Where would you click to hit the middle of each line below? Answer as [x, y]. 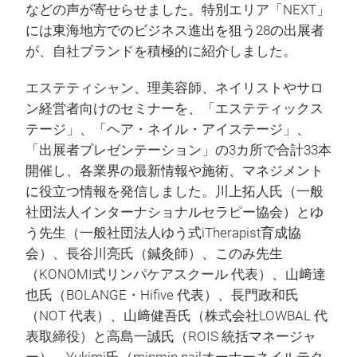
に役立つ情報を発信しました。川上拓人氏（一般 [175, 192]
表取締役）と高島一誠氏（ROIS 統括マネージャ [171, 337]
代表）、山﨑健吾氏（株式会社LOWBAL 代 [197, 316]
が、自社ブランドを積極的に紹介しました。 [161, 52]
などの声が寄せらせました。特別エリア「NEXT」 [178, 10]
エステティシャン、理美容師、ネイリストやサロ [175, 88]
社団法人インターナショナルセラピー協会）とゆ [175, 213]
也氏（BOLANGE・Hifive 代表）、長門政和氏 [162, 296]
